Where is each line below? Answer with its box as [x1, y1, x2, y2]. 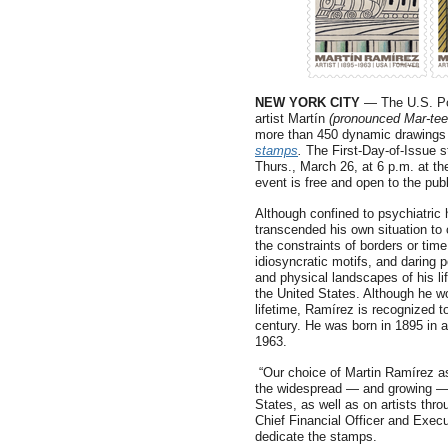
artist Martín [255, 111, 329, 126]
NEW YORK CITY [255, 95, 360, 110]
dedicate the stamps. [255, 429, 377, 444]
